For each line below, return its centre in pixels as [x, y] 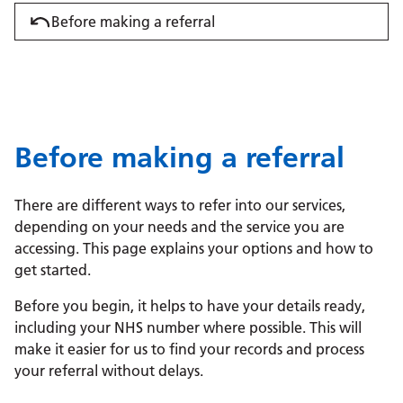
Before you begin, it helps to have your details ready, [190, 306]
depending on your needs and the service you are [179, 227]
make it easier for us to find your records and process [189, 349]
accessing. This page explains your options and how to [194, 249]
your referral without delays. [109, 371]
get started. [53, 270]
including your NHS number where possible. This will [188, 328]
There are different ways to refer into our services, [180, 206]
